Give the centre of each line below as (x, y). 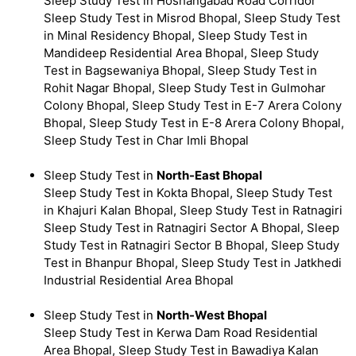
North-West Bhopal (212, 315)
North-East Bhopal (209, 176)
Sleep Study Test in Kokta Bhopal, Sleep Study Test (188, 193)
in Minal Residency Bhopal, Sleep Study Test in (176, 36)
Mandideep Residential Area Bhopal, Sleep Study (181, 53)
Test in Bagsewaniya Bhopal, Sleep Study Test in (180, 71)
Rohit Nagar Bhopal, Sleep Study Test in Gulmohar (185, 88)
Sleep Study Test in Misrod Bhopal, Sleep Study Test (192, 18)
